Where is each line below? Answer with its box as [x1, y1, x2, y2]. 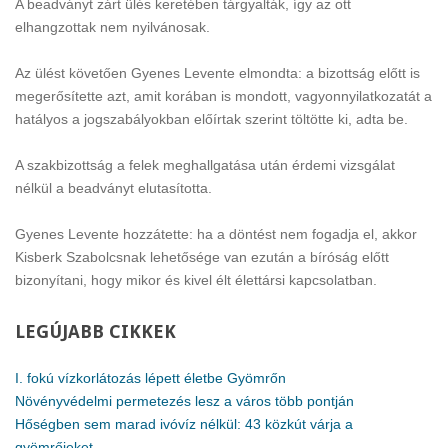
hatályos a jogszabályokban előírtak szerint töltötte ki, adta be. [15, 111, 408, 127]
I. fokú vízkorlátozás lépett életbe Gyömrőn [15, 370, 286, 386]
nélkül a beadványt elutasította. [15, 180, 212, 196]
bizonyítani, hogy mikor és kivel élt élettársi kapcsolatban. [15, 272, 377, 288]
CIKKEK [104, 321, 176, 342]
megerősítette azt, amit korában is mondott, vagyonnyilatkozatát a [15, 88, 432, 104]
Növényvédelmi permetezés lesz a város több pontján [15, 393, 354, 409]
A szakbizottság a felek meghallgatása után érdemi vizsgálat [15, 157, 395, 173]
